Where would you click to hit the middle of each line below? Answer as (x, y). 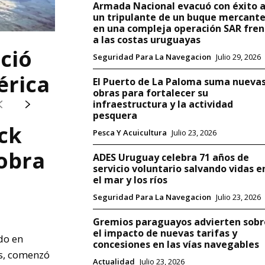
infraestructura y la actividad (163, 104)
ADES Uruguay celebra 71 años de (171, 158)
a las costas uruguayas (146, 40)
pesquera (115, 116)
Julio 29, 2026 (238, 57)
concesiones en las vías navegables (176, 245)
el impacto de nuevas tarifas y (165, 233)
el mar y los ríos (130, 180)
